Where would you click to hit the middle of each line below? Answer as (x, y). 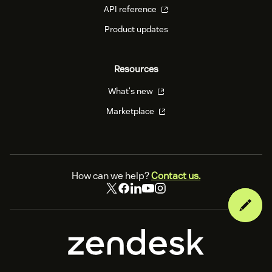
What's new (131, 91)
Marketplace (131, 111)
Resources (136, 69)
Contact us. (176, 176)
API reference (131, 9)
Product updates (136, 29)
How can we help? (111, 176)
